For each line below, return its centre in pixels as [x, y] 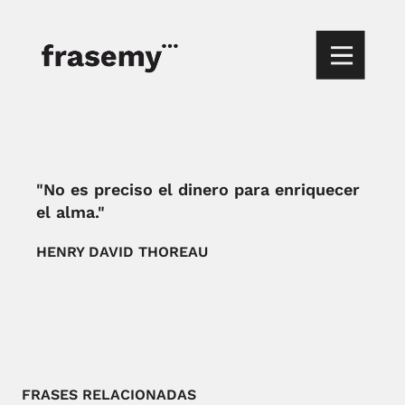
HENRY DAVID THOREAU [122, 252]
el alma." [71, 212]
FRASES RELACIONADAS [109, 395]
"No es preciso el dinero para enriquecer [198, 189]
